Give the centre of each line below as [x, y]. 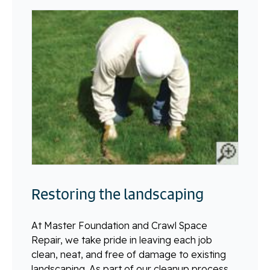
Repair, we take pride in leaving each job [122, 240]
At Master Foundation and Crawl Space [119, 225]
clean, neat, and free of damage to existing [129, 254]
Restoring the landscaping [118, 194]
